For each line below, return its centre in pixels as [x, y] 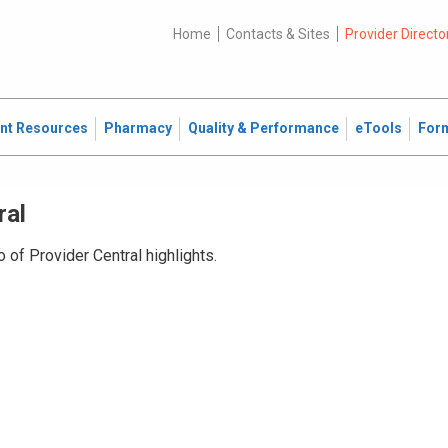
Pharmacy [138, 128]
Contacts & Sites [277, 34]
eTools [378, 128]
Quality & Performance [263, 128]
